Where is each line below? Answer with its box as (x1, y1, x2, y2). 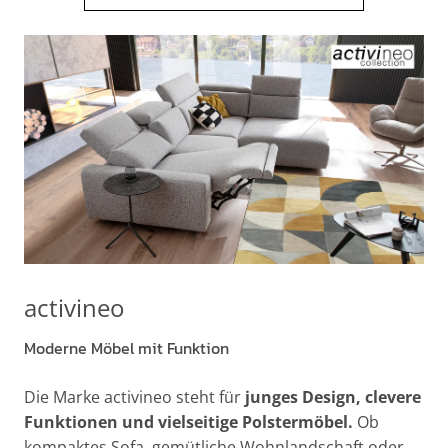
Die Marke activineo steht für (24, 385, 241, 408)
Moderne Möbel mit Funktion (24, 335, 229, 360)
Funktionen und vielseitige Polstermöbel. (24, 410, 353, 433)
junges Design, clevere (241, 385, 421, 408)
